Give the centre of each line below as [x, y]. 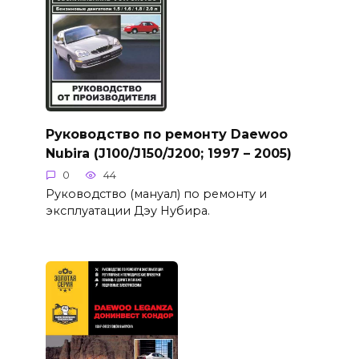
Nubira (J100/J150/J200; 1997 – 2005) [168, 153]
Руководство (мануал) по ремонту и [156, 194]
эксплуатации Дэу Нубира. [127, 211]
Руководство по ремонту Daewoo [166, 134]
